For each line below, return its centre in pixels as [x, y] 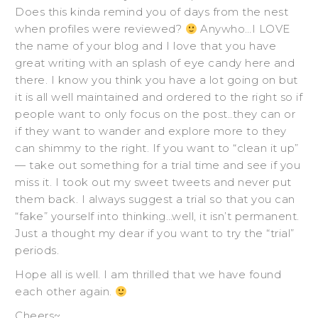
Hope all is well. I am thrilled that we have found [148, 275]
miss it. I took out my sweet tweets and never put [153, 182]
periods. [37, 251]
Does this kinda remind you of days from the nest [152, 12]
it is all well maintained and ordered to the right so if [159, 97]
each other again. [65, 292]
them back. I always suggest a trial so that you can [155, 199]
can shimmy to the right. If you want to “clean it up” [157, 148]
